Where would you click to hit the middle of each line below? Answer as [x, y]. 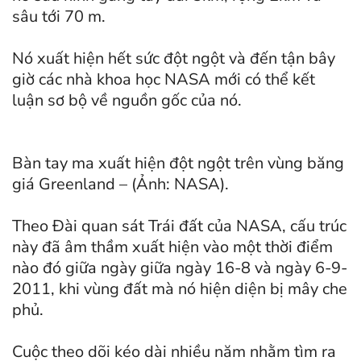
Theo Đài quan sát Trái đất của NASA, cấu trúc [179, 226]
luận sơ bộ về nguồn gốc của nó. [127, 101]
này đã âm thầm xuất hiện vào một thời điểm [172, 247]
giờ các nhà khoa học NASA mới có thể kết [164, 80]
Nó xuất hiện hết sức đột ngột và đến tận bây [174, 59]
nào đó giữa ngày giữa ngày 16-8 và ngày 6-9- [180, 268]
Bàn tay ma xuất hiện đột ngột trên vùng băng [178, 164]
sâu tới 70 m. [59, 17]
